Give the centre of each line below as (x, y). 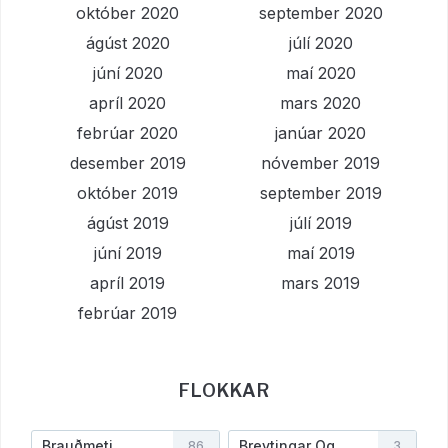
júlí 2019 (320, 223)
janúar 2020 (320, 133)
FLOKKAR (224, 391)
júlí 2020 (320, 43)
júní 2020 (127, 73)
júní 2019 (127, 253)
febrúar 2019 (127, 313)
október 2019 (127, 193)
